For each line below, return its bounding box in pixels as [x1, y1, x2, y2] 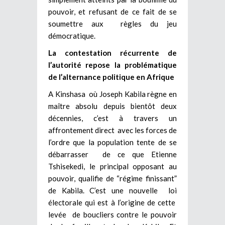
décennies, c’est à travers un [48, 113, 177, 123]
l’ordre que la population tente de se [48, 137, 177, 147]
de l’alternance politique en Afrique [48, 72, 174, 81]
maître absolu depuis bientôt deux [48, 101, 177, 110]
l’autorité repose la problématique [48, 60, 177, 69]
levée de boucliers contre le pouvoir [48, 209, 177, 219]
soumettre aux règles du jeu [48, 19, 177, 28]
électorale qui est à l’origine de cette [48, 197, 177, 207]
